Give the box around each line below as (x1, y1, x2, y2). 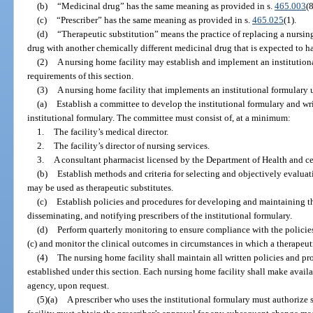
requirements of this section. (27, 70, 134, 81)
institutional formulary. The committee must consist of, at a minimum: (27, 112, 291, 123)
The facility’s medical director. (53, 126, 168, 137)
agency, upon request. (27, 279, 110, 291)
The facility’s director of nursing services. (53, 140, 210, 151)
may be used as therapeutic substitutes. (27, 182, 174, 193)
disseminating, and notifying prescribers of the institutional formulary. (27, 210, 293, 221)
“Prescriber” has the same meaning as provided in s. (56, 14, 252, 25)
